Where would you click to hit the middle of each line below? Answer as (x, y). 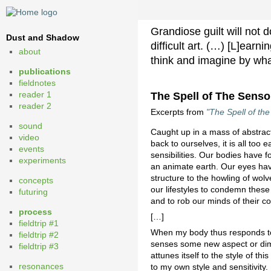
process (35, 212)
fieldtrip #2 (39, 235)
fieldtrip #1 (39, 224)
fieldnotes (37, 83)
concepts (36, 181)
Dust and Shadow (43, 38)
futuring (33, 192)
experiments (42, 161)
